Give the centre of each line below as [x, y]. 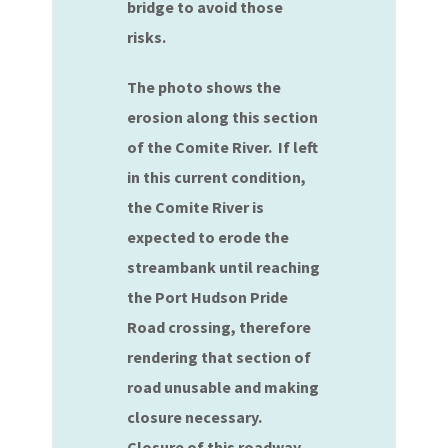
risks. [147, 37]
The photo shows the [204, 87]
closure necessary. [196, 417]
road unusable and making [223, 387]
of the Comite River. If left [223, 147]
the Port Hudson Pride [208, 297]
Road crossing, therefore [219, 327]
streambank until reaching [224, 267]
